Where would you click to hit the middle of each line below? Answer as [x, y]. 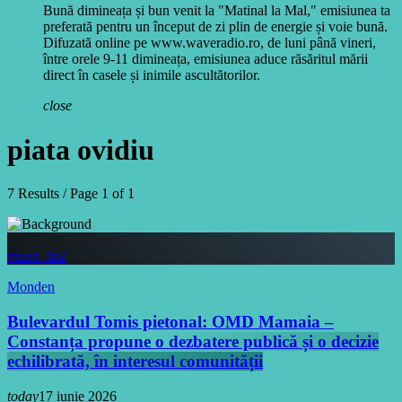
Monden [31, 287]
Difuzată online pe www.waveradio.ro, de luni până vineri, [210, 43]
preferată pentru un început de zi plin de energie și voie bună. [215, 27]
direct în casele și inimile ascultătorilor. [152, 75]
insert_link [37, 257]
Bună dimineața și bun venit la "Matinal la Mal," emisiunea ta [217, 11]
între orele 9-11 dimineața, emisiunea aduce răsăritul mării [205, 59]
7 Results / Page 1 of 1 [71, 194]
